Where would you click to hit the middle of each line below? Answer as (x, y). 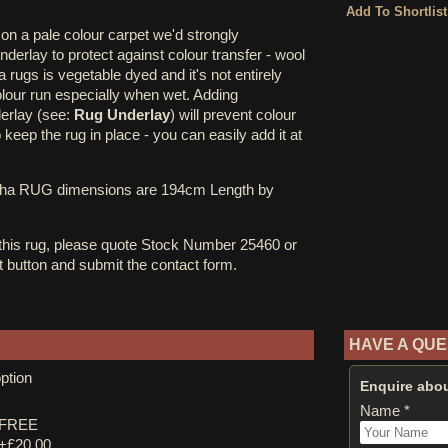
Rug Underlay (122, 114)
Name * (385, 410)
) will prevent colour (233, 114)
